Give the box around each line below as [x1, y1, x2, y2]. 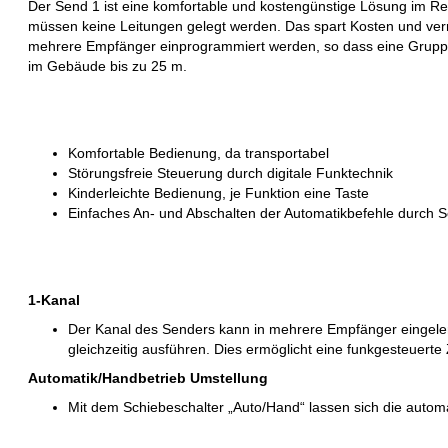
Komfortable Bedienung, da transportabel [68, 145, 330, 161]
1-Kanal [28, 292, 81, 308]
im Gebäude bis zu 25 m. [28, 58, 188, 74]
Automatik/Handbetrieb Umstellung [28, 370, 269, 386]
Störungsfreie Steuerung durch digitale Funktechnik [68, 165, 394, 181]
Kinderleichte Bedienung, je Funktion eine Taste [68, 185, 370, 201]
